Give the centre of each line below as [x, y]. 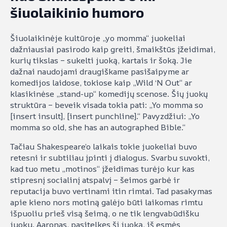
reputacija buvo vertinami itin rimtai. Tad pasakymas [111, 191]
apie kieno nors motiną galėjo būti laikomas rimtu [106, 202]
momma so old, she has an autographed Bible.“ [98, 127]
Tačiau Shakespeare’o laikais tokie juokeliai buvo [104, 146]
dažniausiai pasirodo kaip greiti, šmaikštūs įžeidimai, [113, 49]
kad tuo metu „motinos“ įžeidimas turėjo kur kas [102, 168]
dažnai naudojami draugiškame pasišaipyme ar [100, 71]
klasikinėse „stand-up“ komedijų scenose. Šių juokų [109, 93]
